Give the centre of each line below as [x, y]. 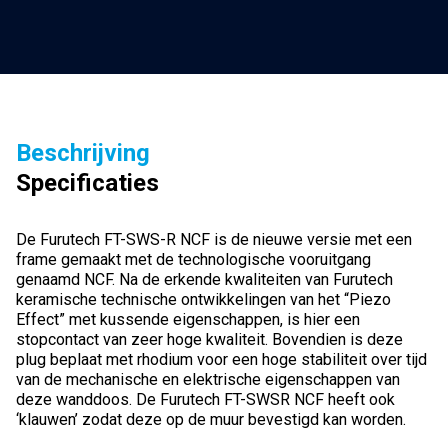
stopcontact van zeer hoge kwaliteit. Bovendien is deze [209, 339]
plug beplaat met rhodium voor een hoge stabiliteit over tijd [221, 359]
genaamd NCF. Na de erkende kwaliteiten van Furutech [204, 279]
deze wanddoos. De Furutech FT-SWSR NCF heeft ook [205, 399]
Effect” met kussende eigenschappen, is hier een [188, 319]
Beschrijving [83, 152]
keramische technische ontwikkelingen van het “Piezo [203, 299]
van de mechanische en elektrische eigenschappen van [208, 379]
